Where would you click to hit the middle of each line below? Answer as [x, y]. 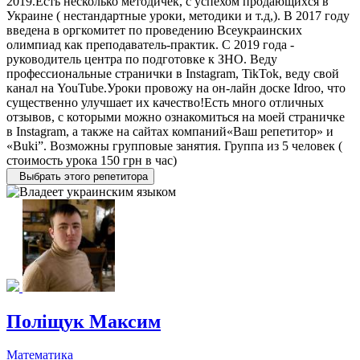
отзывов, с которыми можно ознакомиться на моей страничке [176, 117]
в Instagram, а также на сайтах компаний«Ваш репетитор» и [170, 131]
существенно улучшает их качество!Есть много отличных [165, 102]
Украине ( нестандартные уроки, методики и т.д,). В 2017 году [178, 15]
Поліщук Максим [84, 321]
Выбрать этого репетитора [84, 176]
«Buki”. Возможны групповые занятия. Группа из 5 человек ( [174, 145]
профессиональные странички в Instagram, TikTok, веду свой [173, 73]
